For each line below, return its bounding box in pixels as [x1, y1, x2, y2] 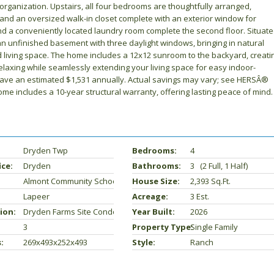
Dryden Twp [23, 145, 68, 156]
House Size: [131, 176, 180, 187]
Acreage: [131, 191, 168, 202]
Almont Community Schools [23, 176, 124, 187]
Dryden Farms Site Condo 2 [23, 206, 124, 217]
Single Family [190, 221, 238, 232]
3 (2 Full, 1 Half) [190, 160, 248, 171]
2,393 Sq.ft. [190, 176, 231, 187]
